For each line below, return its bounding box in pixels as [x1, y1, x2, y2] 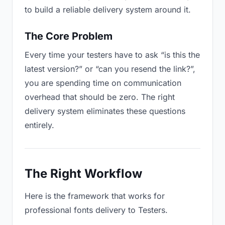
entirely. [25, 120, 54, 130]
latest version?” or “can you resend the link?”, [25, 64, 195, 74]
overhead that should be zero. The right [25, 92, 175, 102]
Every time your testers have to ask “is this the [25, 50, 200, 60]
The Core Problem [25, 30, 113, 42]
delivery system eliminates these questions [25, 106, 185, 116]
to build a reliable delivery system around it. [25, 5, 191, 15]
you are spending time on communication [25, 78, 181, 88]
